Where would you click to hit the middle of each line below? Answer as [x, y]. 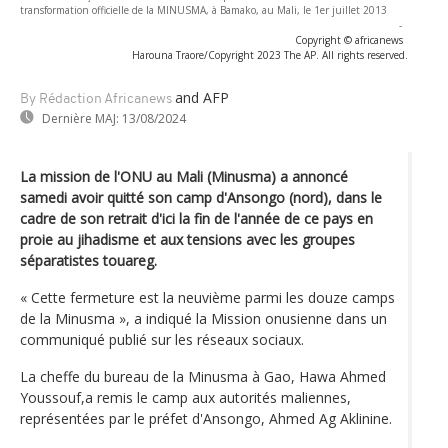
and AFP [202, 97]
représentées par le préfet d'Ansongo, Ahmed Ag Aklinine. [206, 418]
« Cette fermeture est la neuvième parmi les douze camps [207, 297]
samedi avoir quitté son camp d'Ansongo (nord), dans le [201, 197]
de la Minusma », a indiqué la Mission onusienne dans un [203, 318]
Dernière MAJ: [80, 118]
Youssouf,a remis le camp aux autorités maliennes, [185, 397]
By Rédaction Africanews [96, 99]
